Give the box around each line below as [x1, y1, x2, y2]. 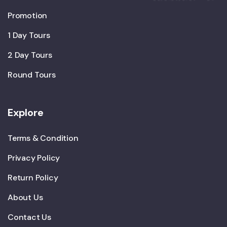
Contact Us [8, 211, 51, 222]
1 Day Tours [8, 29, 50, 41]
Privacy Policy [8, 152, 60, 163]
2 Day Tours [8, 49, 52, 60]
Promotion [8, 10, 48, 21]
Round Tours [8, 69, 56, 80]
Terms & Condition [8, 132, 79, 143]
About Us [8, 192, 43, 203]
